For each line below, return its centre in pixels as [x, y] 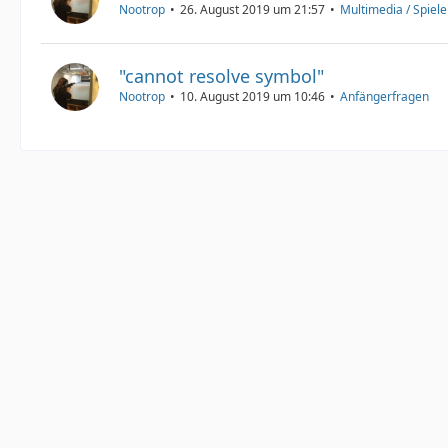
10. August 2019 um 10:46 [252, 96]
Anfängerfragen [384, 96]
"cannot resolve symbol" [221, 75]
